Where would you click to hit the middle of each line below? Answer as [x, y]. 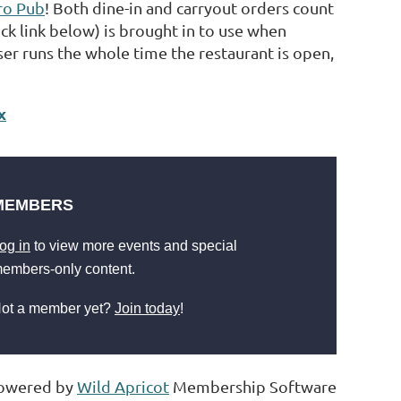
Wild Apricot [123, 386]
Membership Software [253, 386]
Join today [147, 308]
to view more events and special [134, 246]
